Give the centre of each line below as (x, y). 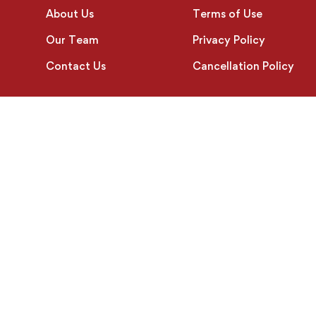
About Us (70, 14)
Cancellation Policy (243, 66)
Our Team (72, 40)
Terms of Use (227, 14)
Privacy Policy (229, 40)
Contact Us (76, 66)
